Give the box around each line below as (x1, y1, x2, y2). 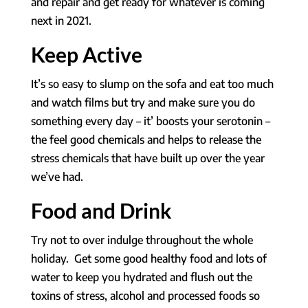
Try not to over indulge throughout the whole (30, 232, 253, 247)
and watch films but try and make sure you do (30, 95, 255, 109)
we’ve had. (30, 169, 83, 184)
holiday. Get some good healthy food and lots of (30, 251, 267, 265)
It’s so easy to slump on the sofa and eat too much (30, 76, 274, 91)
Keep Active (30, 41, 142, 67)
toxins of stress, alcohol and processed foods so (30, 288, 260, 302)
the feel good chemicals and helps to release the (30, 132, 261, 146)
